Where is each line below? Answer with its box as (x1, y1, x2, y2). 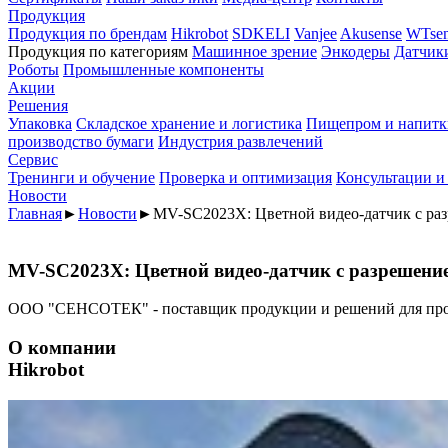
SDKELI (232, 25, 290, 42)
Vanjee (294, 25, 337, 42)
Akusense (340, 25, 402, 42)
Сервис (8, 151, 58, 168)
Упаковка (8, 115, 72, 132)
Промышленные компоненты (63, 61, 264, 78)
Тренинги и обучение (8, 169, 155, 186)
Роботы (8, 61, 59, 78)
